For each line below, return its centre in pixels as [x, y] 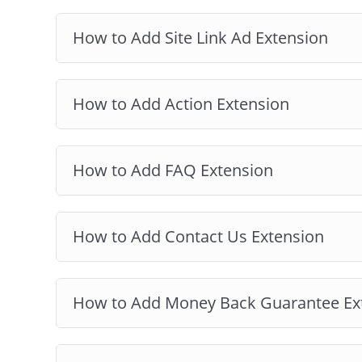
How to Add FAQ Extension [173, 170]
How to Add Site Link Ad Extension [200, 37]
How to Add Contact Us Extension [198, 236]
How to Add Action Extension [181, 103]
